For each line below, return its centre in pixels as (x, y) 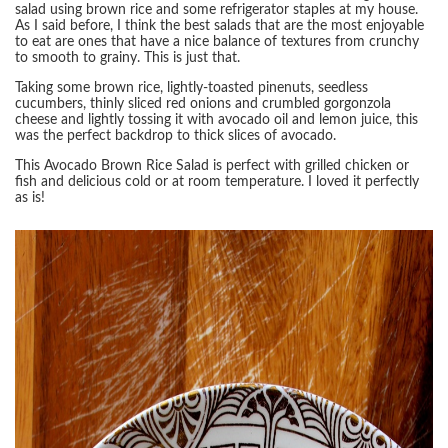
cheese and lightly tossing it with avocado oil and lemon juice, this (216, 120)
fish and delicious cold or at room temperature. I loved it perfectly (217, 182)
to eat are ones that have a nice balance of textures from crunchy (217, 42)
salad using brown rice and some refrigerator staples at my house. (216, 10)
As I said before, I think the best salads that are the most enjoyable (219, 26)
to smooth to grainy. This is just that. (129, 58)
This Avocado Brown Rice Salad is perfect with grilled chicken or (212, 166)
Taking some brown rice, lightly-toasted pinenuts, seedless (191, 88)
